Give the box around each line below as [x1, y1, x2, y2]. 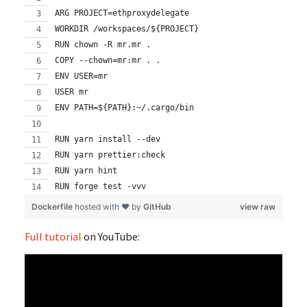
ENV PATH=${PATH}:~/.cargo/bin [54, 103, 194, 113]
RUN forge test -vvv [54, 182, 146, 192]
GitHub [143, 201, 171, 212]
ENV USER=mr [54, 71, 108, 82]
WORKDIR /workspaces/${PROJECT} [54, 24, 199, 34]
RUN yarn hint [54, 166, 117, 176]
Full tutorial [24, 229, 82, 243]
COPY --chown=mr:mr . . [54, 56, 160, 66]
